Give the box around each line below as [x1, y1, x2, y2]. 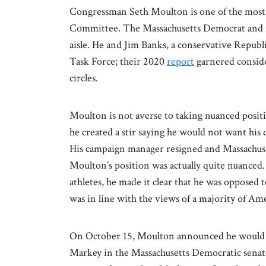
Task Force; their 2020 [69, 54, 167, 68]
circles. [69, 71, 100, 85]
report [167, 54, 194, 68]
